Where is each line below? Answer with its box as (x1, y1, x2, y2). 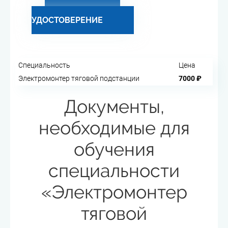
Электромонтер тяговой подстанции (18, 74, 139, 82)
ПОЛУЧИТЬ (76, 6, 121, 15)
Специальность (18, 61, 70, 69)
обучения (73, 138, 155, 160)
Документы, (64, 96, 164, 117)
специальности (48, 160, 180, 181)
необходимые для (38, 117, 190, 138)
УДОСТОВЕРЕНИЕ (31, 15, 103, 25)
